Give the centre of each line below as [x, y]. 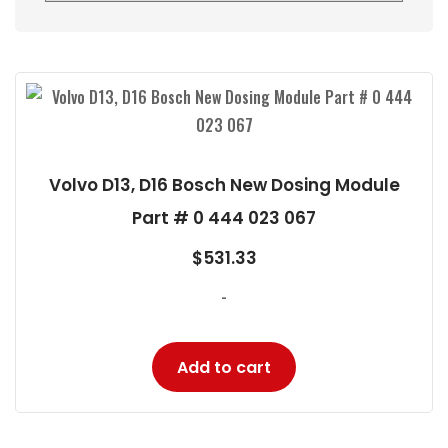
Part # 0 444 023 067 [224, 218]
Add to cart [224, 367]
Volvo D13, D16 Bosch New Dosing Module [224, 185]
